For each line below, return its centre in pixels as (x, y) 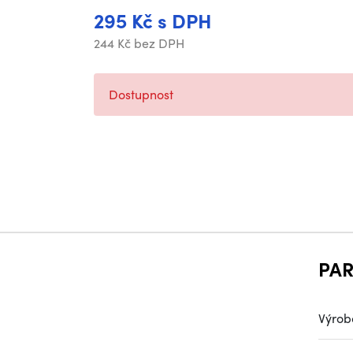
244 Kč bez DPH (139, 43)
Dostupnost (141, 94)
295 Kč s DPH (153, 20)
